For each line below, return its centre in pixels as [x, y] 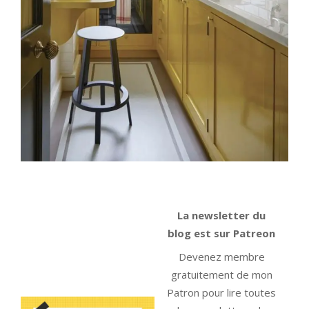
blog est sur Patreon [221, 233]
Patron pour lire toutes [221, 292]
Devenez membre [221, 256]
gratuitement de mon [221, 274]
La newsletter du [221, 216]
